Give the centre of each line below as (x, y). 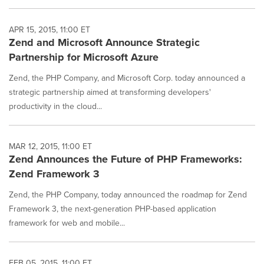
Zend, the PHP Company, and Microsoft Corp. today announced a (127, 78)
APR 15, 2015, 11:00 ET (49, 29)
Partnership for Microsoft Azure (84, 57)
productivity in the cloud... (55, 106)
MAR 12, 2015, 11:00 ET (50, 146)
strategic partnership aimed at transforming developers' (110, 92)
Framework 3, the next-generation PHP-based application (113, 209)
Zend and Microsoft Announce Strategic (104, 42)
